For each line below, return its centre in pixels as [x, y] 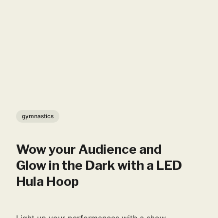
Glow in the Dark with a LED [99, 165]
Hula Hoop [48, 182]
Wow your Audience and [89, 149]
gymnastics [38, 116]
